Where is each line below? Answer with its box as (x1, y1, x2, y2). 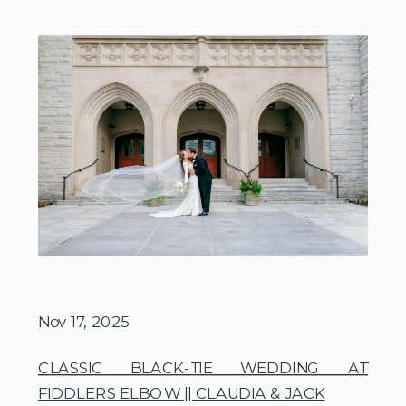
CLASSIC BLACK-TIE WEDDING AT (38, 357, 368, 377)
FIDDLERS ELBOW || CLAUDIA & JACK (38, 382, 325, 402)
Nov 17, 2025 (38, 311, 129, 331)
